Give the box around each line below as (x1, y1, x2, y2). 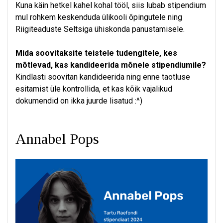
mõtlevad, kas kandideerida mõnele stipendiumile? (15, 60, 206, 70)
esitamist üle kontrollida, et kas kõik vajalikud (15, 84, 172, 94)
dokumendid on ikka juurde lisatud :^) (15, 96, 142, 106)
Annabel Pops (15, 130, 99, 147)
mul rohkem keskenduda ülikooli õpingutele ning (15, 12, 182, 22)
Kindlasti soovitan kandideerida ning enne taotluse (15, 72, 190, 82)
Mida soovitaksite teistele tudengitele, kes (15, 48, 177, 58)
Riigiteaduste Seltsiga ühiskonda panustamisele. (15, 24, 185, 34)
